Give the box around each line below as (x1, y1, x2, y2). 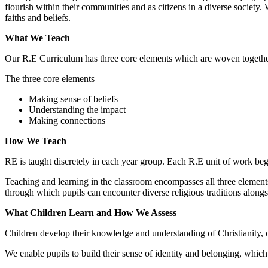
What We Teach (5, 33, 70, 43)
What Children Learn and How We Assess (5, 208, 176, 218)
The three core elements (5, 74, 95, 84)
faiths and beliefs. (5, 13, 71, 23)
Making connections (29, 115, 105, 126)
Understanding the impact (29, 105, 126, 115)
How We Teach (5, 136, 66, 146)
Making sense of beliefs (29, 94, 118, 104)
